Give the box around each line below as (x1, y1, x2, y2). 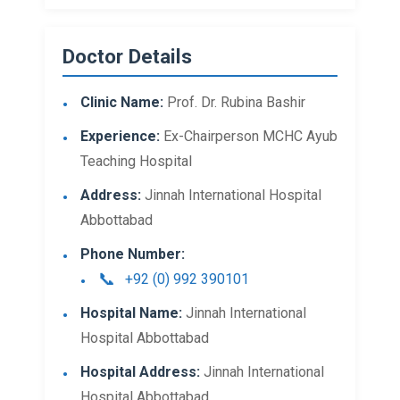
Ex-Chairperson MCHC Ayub (160, 128, 337, 145)
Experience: (80, 128, 160, 145)
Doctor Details (62, 45, 192, 68)
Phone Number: (80, 246, 185, 262)
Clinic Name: (80, 94, 163, 111)
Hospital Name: (80, 304, 182, 321)
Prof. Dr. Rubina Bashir (163, 94, 305, 111)
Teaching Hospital (80, 153, 192, 170)
